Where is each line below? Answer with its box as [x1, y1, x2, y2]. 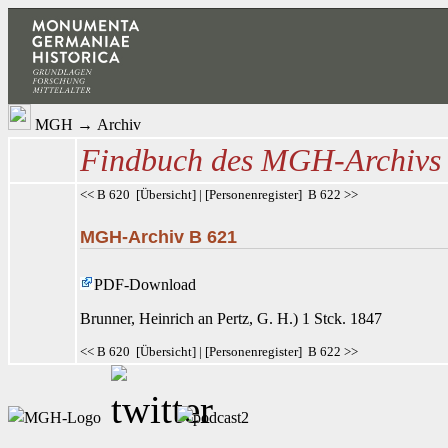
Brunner [80, 310, 131, 328]
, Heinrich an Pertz [131, 310, 249, 328]
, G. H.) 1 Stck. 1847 [249, 310, 382, 328]
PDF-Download [94, 276, 196, 294]
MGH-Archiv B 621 [80, 227, 237, 248]
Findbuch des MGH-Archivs [80, 141, 441, 178]
